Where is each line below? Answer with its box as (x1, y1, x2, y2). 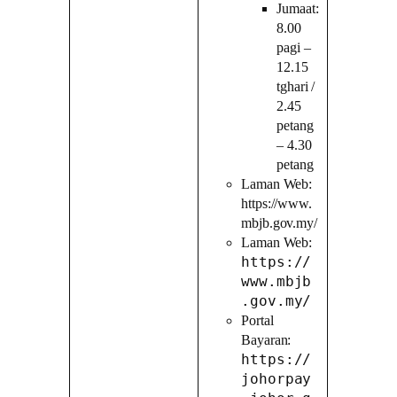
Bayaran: (241, 331, 292, 348)
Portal (241, 312, 274, 329)
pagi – (276, 39, 311, 56)
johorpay (241, 370, 312, 387)
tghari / (276, 78, 315, 95)
